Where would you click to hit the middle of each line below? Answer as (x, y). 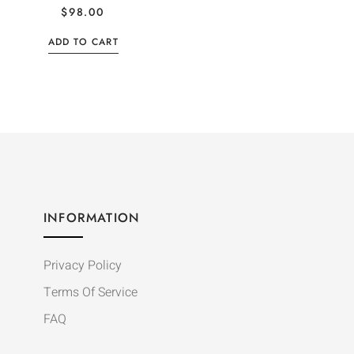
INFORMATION (92, 218)
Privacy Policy (82, 266)
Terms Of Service (90, 293)
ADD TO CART (83, 42)
